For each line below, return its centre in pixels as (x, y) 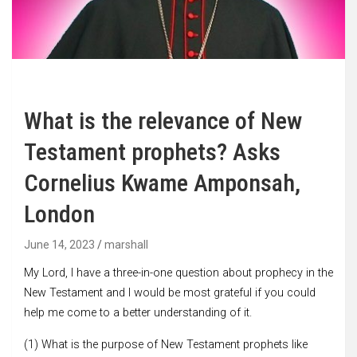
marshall (126, 244)
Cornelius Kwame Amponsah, (162, 182)
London (59, 214)
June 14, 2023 (59, 244)
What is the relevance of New (163, 120)
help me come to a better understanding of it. (138, 312)
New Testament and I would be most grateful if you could (170, 292)
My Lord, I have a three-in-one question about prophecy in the (178, 273)
